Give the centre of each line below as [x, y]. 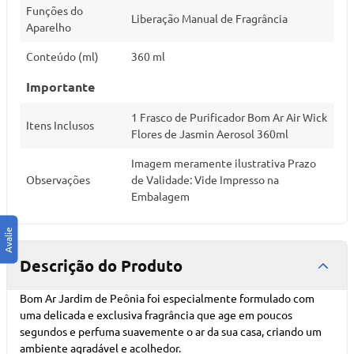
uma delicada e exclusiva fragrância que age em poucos [156, 314]
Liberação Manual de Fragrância [209, 18]
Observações [58, 179]
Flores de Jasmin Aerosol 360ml [210, 134]
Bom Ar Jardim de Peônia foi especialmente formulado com [167, 298]
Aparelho [49, 27]
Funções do [55, 10]
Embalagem [160, 196]
